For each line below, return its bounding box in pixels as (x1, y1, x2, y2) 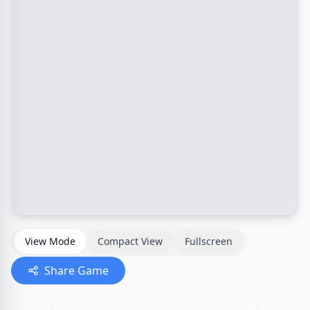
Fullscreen (185, 235, 232, 248)
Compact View (98, 235, 163, 248)
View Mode (25, 235, 75, 248)
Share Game (44, 263, 109, 278)
